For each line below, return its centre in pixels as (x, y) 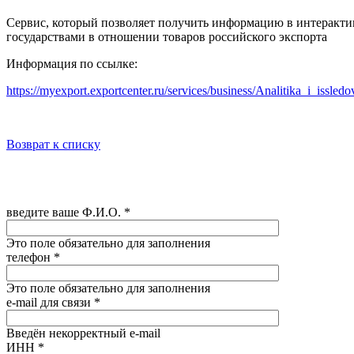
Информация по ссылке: (72, 64)
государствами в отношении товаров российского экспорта (167, 37)
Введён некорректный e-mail (83, 333)
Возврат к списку (53, 145)
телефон (30, 258)
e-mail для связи (50, 303)
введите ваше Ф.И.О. (65, 213)
